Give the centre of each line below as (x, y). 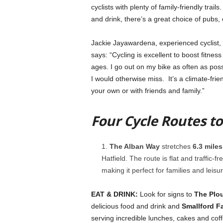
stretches (176, 146)
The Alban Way (134, 146)
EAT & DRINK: (114, 194)
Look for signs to (166, 194)
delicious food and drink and (136, 206)
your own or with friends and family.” (148, 91)
